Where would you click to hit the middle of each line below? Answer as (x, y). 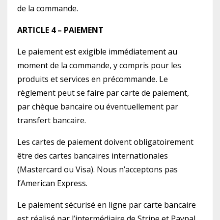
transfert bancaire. (52, 120)
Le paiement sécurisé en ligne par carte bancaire (107, 205)
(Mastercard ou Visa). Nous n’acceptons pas (97, 169)
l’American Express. (52, 183)
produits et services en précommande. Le (93, 79)
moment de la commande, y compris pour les (99, 65)
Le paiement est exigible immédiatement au (97, 52)
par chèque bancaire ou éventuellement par (98, 107)
